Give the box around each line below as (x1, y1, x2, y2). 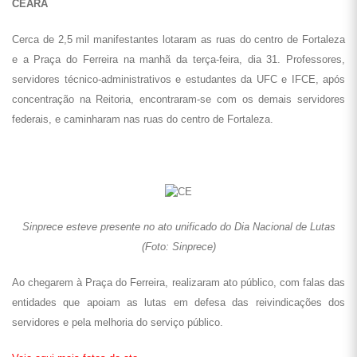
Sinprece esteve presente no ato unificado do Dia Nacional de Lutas (22, 221, 335, 233)
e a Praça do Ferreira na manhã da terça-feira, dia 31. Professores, (12, 53, 345, 65)
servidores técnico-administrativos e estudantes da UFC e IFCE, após (12, 73, 345, 85)
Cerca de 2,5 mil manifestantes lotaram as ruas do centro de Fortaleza (12, 33, 345, 45)
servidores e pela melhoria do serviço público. (12, 316, 223, 328)
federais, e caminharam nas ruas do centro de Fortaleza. (12, 113, 273, 125)
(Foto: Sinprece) (141, 241, 216, 253)
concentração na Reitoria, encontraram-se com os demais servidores (12, 93, 345, 105)
